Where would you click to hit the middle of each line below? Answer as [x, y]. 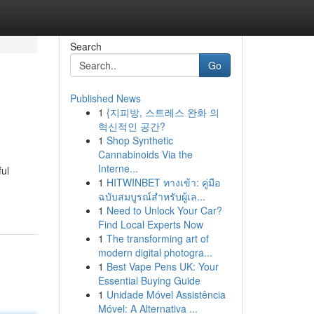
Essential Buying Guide [149, 280]
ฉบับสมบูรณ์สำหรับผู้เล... [151, 196]
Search [86, 46]
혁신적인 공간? [131, 126]
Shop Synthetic [139, 140]
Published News [105, 98]
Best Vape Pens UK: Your [162, 266]
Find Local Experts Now [150, 224]
